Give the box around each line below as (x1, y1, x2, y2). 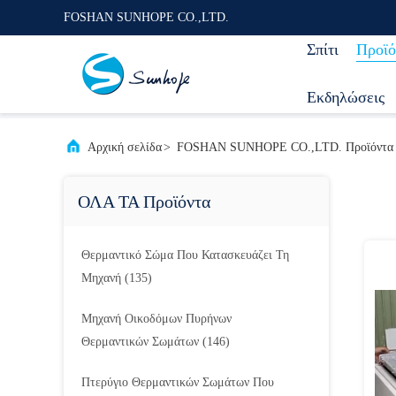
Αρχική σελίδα (88, 141, 162, 154)
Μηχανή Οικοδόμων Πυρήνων (81, 312, 232, 325)
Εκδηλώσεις (307, 88, 385, 106)
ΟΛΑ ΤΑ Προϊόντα (78, 192, 210, 211)
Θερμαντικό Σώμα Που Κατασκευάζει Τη (81, 248, 289, 262)
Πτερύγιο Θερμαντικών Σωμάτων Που (81, 376, 274, 389)
